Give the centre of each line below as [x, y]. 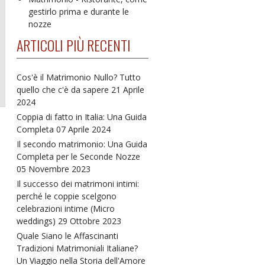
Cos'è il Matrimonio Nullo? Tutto [78, 77]
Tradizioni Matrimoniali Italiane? [77, 248]
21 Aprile [127, 90]
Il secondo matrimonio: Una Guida [82, 144]
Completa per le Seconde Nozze [78, 156]
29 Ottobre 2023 [89, 221]
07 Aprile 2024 [83, 129]
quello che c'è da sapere [64, 90]
